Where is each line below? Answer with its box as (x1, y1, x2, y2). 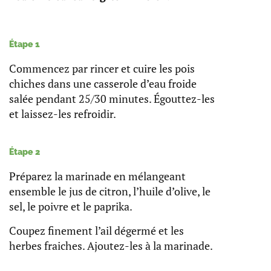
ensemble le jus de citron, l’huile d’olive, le (9, 183, 211, 198)
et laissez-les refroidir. (9, 106, 116, 122)
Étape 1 (9, 39, 40, 50)
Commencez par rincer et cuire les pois (9, 61, 195, 76)
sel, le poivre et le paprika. (9, 198, 132, 214)
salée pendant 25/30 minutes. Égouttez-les (9, 91, 215, 106)
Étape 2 (9, 146, 40, 157)
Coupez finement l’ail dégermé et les (9, 223, 184, 238)
